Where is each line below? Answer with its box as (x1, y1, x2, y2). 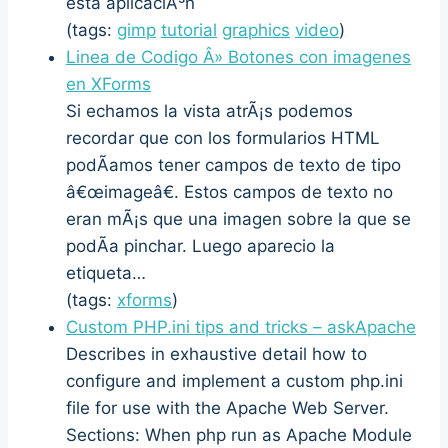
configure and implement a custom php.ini (66, 370, 403, 391)
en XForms (66, 73, 151, 94)
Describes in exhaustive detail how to (66, 343, 367, 364)
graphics (222, 19, 290, 40)
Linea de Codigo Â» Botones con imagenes (66, 46, 411, 67)
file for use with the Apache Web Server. (66, 397, 389, 418)
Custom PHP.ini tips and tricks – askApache (66, 316, 416, 337)
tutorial (161, 19, 217, 40)
